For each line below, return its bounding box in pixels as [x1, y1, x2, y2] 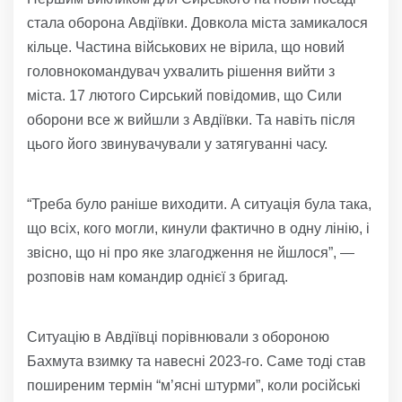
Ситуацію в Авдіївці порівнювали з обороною [27, 329, 329, 345]
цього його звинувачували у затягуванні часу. [27, 136, 328, 153]
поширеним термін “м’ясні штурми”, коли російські [27, 378, 361, 394]
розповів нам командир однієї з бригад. [27, 269, 288, 285]
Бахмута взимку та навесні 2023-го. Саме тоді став [27, 354, 366, 370]
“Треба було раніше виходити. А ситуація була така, [27, 197, 371, 213]
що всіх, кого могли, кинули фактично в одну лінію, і [27, 221, 370, 237]
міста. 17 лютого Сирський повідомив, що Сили [27, 88, 342, 104]
